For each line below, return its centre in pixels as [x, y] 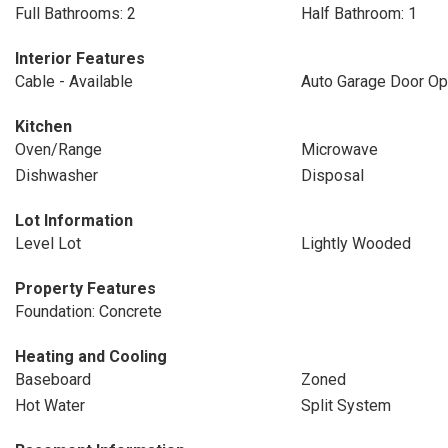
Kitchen [43, 126]
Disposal [332, 175]
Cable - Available [74, 81]
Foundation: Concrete [88, 311]
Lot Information [74, 220]
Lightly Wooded [355, 243]
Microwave [339, 149]
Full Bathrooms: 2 [75, 13]
